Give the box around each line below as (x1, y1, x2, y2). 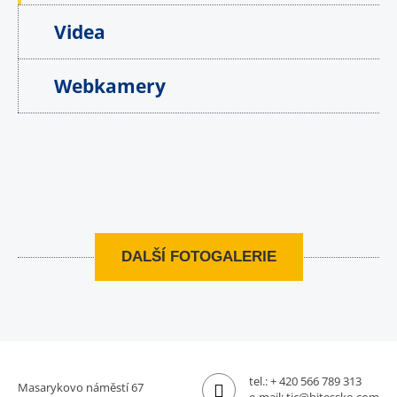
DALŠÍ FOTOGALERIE (121, 248, 276, 265)
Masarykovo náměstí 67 (18, 379, 144, 395)
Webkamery (54, 74, 166, 98)
